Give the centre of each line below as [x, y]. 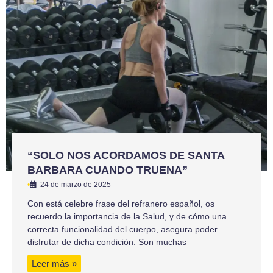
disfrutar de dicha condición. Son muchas [107, 242]
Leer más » [54, 263]
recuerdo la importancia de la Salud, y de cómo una [127, 216]
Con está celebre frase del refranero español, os [121, 203]
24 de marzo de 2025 [76, 184]
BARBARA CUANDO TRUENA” [108, 170]
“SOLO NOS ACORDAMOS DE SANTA [126, 155]
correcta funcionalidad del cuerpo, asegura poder [122, 229]
